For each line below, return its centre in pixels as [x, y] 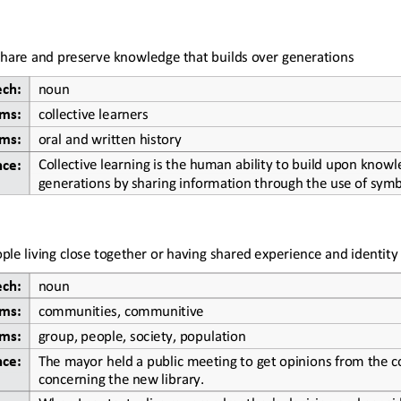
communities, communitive [121, 309]
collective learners [93, 112]
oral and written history [109, 137]
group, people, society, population [141, 334]
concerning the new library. [121, 377]
